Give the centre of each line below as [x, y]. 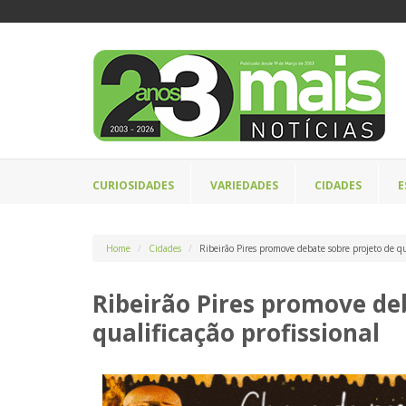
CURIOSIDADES [133, 185]
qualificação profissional [236, 333]
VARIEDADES [244, 185]
